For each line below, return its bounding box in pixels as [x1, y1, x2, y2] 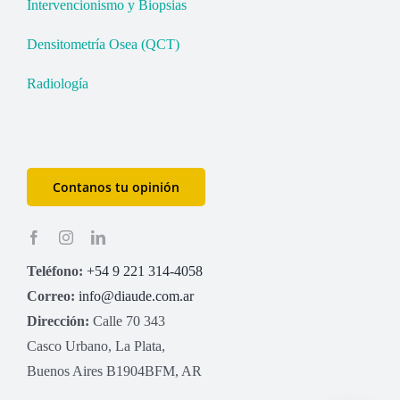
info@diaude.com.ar [78, 288, 194, 304]
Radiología [26, 75, 88, 91]
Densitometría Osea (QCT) [26, 36, 179, 52]
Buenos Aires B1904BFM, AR [26, 363, 202, 379]
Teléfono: [26, 263, 83, 279]
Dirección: [26, 313, 89, 329]
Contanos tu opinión [52, 178, 179, 196]
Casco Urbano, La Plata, [26, 338, 165, 354]
